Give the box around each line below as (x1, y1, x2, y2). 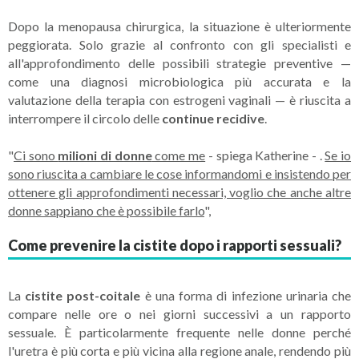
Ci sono (14, 147, 58, 163)
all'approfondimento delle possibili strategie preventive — (8, 54, 351, 71)
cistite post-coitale (25, 287, 141, 303)
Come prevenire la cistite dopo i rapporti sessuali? (8, 236, 341, 254)
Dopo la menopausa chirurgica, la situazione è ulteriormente (8, 18, 351, 34)
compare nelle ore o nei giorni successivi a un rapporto (8, 305, 351, 321)
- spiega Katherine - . (205, 147, 325, 163)
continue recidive (162, 110, 264, 126)
